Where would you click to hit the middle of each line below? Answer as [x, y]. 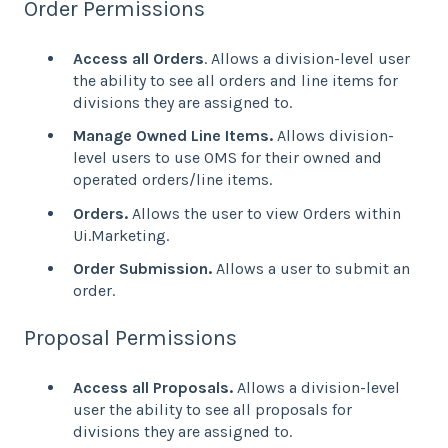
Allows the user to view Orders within [266, 213]
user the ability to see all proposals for [212, 410]
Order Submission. [144, 268]
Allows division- [335, 136]
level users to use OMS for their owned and [227, 158]
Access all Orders [138, 59]
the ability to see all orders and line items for [235, 81]
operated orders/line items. [176, 180]
